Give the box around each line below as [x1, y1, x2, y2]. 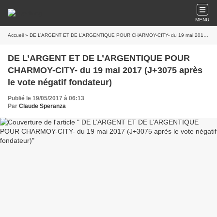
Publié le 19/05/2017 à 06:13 [8, 95, 84, 102]
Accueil [8, 32, 24, 38]
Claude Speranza [19, 103, 66, 109]
